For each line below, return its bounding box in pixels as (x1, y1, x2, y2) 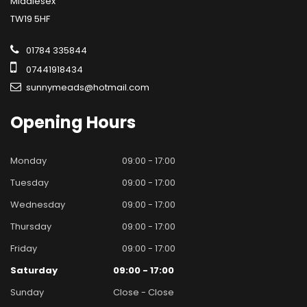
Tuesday (10, 175, 49, 189)
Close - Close (113, 285, 174, 299)
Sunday (10, 285, 44, 299)
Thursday (10, 219, 51, 233)
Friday (10, 241, 37, 255)
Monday (10, 153, 47, 167)
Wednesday (10, 197, 65, 211)
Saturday (10, 263, 58, 277)
